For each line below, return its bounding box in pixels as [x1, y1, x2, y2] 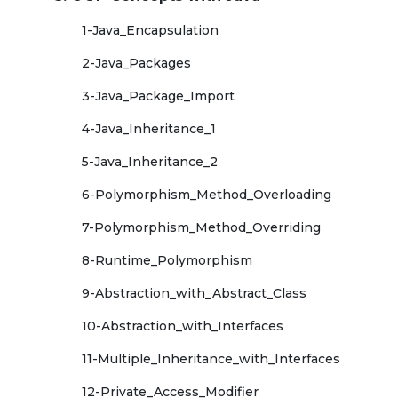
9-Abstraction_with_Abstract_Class [82, 285, 306, 301]
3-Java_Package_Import [82, 88, 235, 104]
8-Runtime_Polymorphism [82, 252, 252, 268]
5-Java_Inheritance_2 [82, 154, 218, 170]
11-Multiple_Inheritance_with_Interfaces [82, 351, 340, 367]
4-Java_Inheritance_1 [82, 121, 216, 137]
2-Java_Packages [82, 55, 191, 71]
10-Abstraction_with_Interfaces [82, 318, 283, 334]
